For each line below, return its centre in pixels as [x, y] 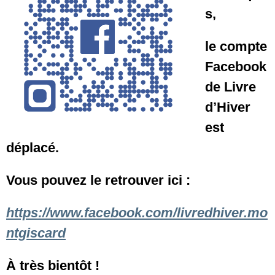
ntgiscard [36, 233]
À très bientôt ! [53, 265]
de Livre [230, 87]
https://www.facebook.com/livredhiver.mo [137, 212]
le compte [236, 46]
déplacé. [33, 147]
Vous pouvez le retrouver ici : [98, 180]
